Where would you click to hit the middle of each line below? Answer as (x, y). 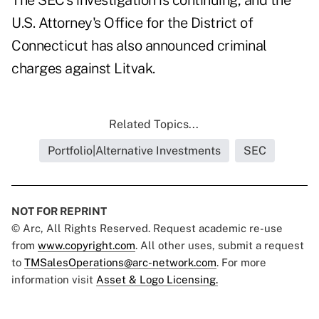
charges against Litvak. (83, 69)
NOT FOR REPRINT (59, 211)
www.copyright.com (87, 246)
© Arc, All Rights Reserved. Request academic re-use (147, 229)
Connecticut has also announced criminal (139, 46)
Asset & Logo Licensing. (157, 280)
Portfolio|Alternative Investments (134, 151)
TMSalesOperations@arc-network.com (120, 263)
